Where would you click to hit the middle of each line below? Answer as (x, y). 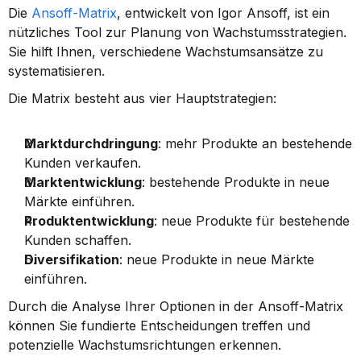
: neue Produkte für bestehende (252, 221)
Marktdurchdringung (91, 143)
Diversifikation (72, 259)
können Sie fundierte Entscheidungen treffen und (159, 326)
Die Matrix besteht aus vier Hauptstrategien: (142, 98)
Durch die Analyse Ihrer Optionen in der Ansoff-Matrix (176, 306)
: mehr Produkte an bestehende (255, 143)
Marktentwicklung (83, 182)
